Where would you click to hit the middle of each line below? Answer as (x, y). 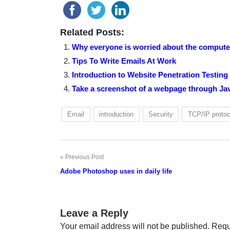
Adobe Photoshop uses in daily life (116, 171)
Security (160, 114)
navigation (83, 179)
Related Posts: (92, 33)
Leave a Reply (94, 213)
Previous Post (84, 157)
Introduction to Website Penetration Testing (150, 75)
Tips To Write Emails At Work (124, 61)
